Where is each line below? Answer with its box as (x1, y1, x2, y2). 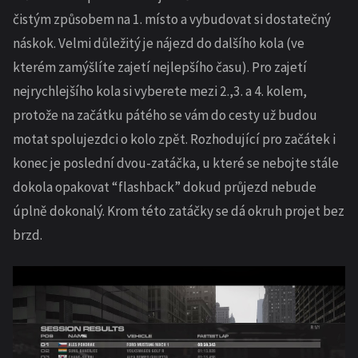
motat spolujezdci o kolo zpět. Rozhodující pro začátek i (13, 129, 336, 148)
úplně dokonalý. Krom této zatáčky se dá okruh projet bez (13, 201, 344, 220)
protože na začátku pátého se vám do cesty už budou (13, 105, 317, 124)
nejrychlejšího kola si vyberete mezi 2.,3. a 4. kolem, (13, 82, 307, 100)
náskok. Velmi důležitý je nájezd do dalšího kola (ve (13, 34, 304, 52)
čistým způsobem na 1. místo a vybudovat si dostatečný (13, 10, 331, 28)
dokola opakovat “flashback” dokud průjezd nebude (13, 177, 316, 196)
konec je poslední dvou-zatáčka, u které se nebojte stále (13, 153, 339, 172)
